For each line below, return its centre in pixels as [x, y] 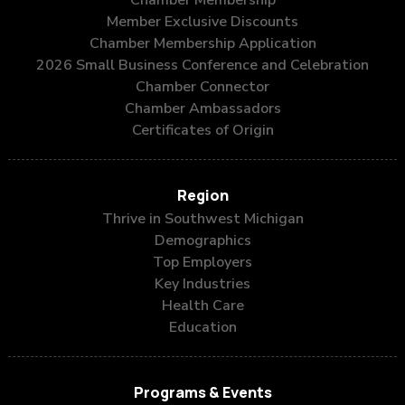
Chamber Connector [202, 87]
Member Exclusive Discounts [202, 22]
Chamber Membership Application [202, 44]
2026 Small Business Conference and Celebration [202, 66]
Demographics [202, 241]
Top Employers [202, 263]
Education [202, 328]
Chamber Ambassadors [202, 109]
